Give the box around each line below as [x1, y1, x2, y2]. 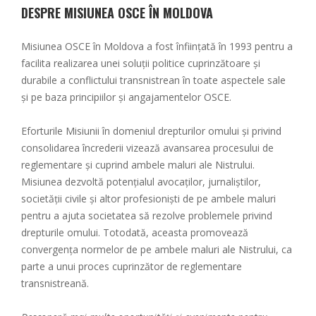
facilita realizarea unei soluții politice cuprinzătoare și [21, 56, 260, 70]
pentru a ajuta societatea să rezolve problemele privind [21, 208, 272, 222]
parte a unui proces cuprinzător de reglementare [21, 259, 242, 273]
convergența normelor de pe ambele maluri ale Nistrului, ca [21, 242, 292, 256]
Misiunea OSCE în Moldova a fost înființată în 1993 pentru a [21, 39, 293, 53]
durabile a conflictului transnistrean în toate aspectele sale [21, 73, 286, 87]
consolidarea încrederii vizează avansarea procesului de [21, 140, 274, 154]
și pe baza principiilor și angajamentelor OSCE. [21, 90, 234, 104]
